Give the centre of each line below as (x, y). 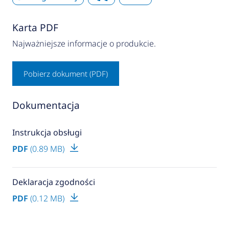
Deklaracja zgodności (53, 182)
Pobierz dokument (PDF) (65, 74)
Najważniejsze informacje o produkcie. (84, 44)
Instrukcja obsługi (47, 133)
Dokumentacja (46, 106)
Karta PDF (35, 28)
